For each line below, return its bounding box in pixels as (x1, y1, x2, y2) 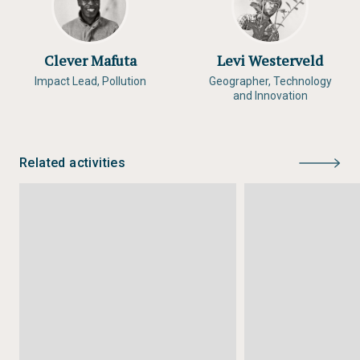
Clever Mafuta (43, 51, 137, 70)
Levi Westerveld (217, 51, 323, 70)
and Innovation (232, 89, 308, 102)
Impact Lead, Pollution (34, 75, 146, 88)
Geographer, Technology (208, 75, 332, 88)
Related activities (19, 155, 126, 170)
